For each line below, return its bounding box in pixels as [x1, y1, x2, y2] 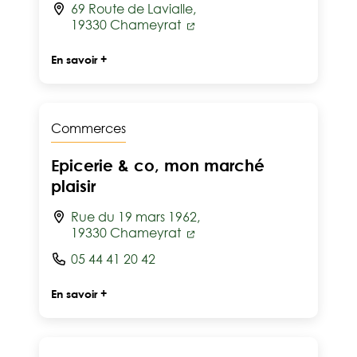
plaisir [51, 176, 96, 195]
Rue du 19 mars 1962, [71, 209, 200, 225]
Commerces [51, 120, 126, 136]
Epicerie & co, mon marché [51, 155, 265, 175]
